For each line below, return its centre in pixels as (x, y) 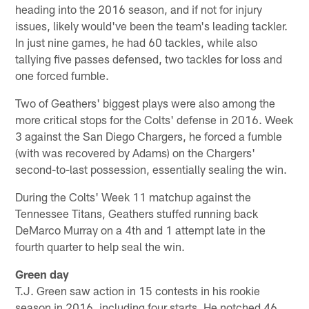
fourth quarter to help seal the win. (100, 247)
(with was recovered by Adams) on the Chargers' (136, 153)
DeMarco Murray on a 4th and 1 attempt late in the (141, 230)
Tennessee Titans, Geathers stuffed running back (137, 213)
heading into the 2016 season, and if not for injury (139, 9)
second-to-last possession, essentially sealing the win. (151, 169)
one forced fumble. (62, 76)
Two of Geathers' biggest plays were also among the (146, 103)
